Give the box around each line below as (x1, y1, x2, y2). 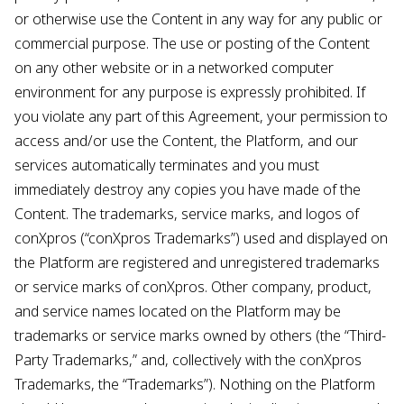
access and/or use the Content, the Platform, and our (14, 131, 358, 151)
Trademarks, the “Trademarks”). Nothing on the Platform (14, 374, 375, 394)
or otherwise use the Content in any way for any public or (14, 9, 382, 29)
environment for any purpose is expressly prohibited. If (14, 82, 365, 102)
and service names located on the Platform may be (14, 301, 341, 321)
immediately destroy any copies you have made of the (14, 179, 361, 199)
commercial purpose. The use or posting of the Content (14, 33, 370, 53)
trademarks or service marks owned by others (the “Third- (14, 326, 386, 345)
